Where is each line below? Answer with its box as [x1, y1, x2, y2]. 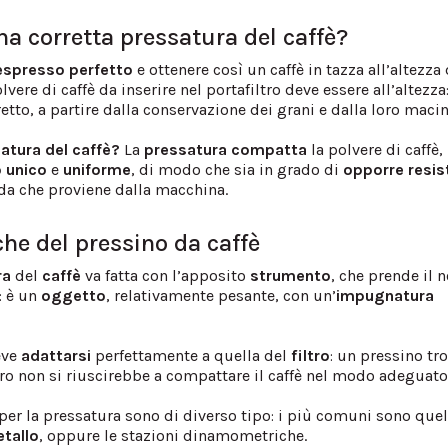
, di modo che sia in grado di [131, 159, 340, 179]
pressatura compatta [144, 139, 308, 159]
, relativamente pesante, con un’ [106, 285, 337, 305]
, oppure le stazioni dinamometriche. [39, 425, 308, 445]
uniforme [63, 159, 132, 179]
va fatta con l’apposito [81, 265, 251, 285]
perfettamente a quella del [91, 345, 292, 365]
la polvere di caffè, [307, 139, 444, 159]
